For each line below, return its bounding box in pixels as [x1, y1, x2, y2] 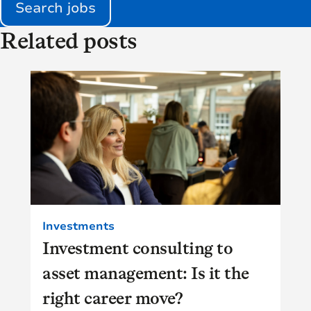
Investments [42, 218, 115, 234]
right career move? [42, 287, 183, 308]
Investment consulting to [42, 237, 233, 258]
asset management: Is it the [42, 262, 249, 283]
